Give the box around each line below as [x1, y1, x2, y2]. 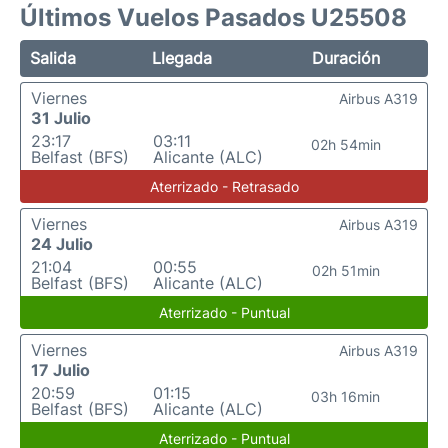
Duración [312, 48, 381, 68]
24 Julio [31, 234, 93, 254]
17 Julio [31, 360, 90, 380]
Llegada [152, 48, 213, 68]
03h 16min [311, 388, 381, 405]
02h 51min [311, 262, 380, 279]
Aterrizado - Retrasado [149, 178, 299, 195]
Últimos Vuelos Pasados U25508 [20, 3, 407, 32]
